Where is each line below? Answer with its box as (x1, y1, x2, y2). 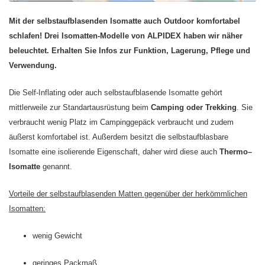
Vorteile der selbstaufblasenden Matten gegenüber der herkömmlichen (9, 189, 247, 199)
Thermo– (219, 147, 252, 157)
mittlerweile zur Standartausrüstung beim (9, 103, 151, 112)
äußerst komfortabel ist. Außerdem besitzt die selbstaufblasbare (9, 132, 228, 142)
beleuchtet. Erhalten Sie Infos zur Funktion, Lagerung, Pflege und (9, 46, 250, 56)
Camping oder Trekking (151, 103, 237, 112)
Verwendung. (9, 61, 57, 70)
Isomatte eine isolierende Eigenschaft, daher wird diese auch (9, 147, 219, 157)
